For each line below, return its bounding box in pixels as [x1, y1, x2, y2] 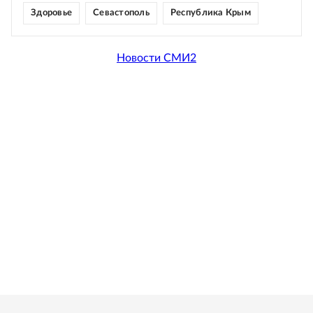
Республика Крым [170, 8, 251, 18]
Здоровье [31, 8, 73, 18]
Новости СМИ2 [117, 52, 196, 64]
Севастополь [93, 8, 150, 18]
